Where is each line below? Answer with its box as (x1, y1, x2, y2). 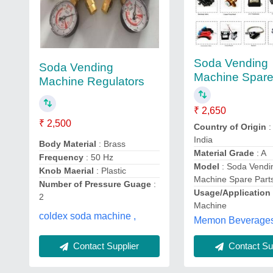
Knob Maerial (39, 166, 94, 175)
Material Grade (194, 148, 255, 158)
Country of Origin (194, 122, 267, 132)
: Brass (96, 139, 126, 149)
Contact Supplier (71, 241, 140, 251)
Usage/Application (194, 188, 271, 197)
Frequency (39, 152, 83, 162)
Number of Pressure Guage (39, 179, 151, 189)
